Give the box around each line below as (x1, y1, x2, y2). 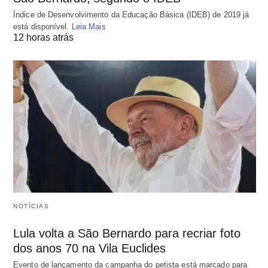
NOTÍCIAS (13, 202, 49, 209)
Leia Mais (71, 22, 106, 32)
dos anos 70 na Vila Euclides (13, 241, 166, 255)
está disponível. (13, 22, 72, 32)
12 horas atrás (13, 32, 74, 43)
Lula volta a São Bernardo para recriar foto (13, 226, 240, 240)
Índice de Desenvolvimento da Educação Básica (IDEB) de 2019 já (13, 10, 249, 20)
